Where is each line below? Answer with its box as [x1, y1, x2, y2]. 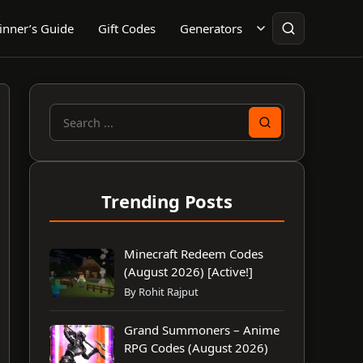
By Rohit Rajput [124, 284, 199, 299]
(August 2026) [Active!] [124, 263, 253, 280]
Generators [180, 20, 242, 36]
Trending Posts [101, 189, 233, 213]
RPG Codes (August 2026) [124, 340, 268, 356]
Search [49, 122, 91, 141]
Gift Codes [98, 20, 156, 36]
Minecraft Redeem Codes [124, 246, 263, 262]
